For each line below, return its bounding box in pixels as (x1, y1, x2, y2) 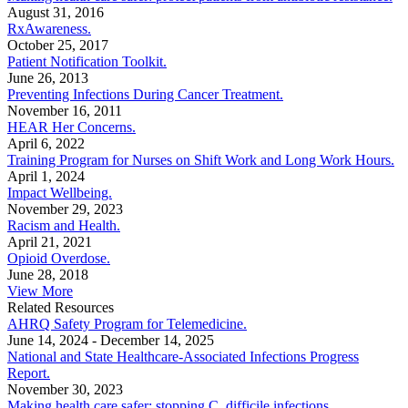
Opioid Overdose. (7, 250, 110, 267)
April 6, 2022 (7, 136, 85, 152)
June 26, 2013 (7, 70, 88, 87)
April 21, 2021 (7, 234, 92, 250)
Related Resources (7, 300, 114, 316)
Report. (7, 365, 50, 382)
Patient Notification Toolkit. (7, 54, 167, 70)
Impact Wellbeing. (7, 185, 112, 201)
